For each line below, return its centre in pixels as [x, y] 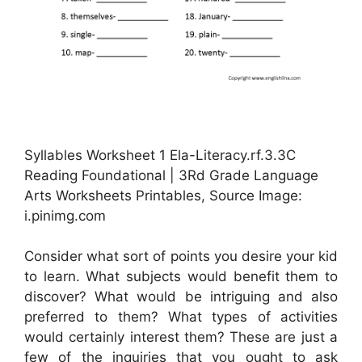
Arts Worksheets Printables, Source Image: [163, 195]
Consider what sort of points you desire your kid [181, 257]
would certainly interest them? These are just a [181, 337]
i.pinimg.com [65, 215]
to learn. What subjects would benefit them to [181, 277]
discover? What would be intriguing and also [181, 297]
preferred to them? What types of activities [181, 317]
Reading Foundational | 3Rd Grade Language [171, 175]
